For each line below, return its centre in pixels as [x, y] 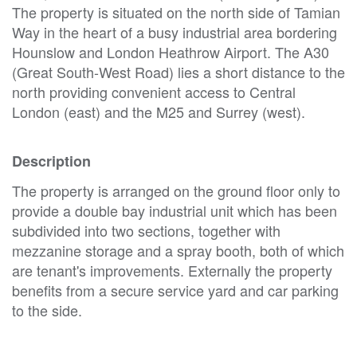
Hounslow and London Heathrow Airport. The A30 [171, 51]
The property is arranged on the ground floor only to [176, 190]
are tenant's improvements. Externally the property [172, 270]
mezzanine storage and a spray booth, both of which [178, 250]
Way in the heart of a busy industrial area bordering [175, 31]
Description [51, 161]
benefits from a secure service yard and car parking [175, 290]
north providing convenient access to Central [154, 91]
